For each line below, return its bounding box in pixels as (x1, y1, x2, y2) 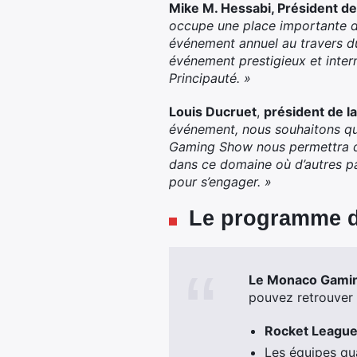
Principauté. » (169, 70, 251, 86)
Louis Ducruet (169, 104, 257, 120)
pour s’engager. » (169, 174, 272, 190)
